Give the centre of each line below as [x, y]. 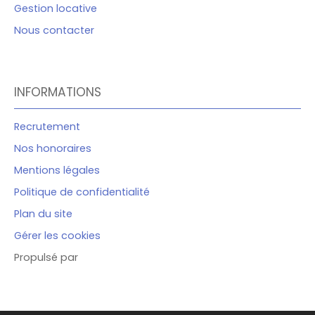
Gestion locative [56, 9]
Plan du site [43, 214]
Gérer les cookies [57, 236]
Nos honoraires [53, 149]
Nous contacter [54, 31]
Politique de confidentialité [82, 192]
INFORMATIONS [58, 92]
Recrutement [47, 127]
